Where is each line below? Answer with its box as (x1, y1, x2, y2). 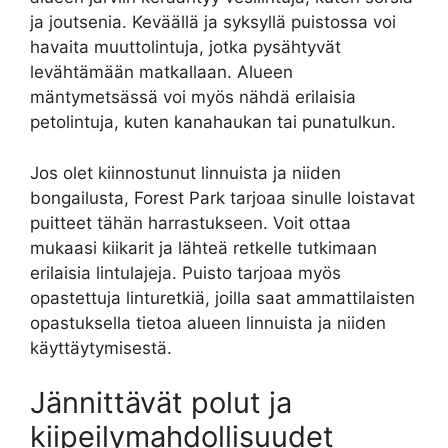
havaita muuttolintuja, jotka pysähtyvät (30, 37, 341, 58)
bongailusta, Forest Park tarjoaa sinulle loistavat (30, 187, 415, 208)
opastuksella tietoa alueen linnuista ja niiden (30, 312, 386, 333)
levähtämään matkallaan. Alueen (30, 62, 293, 83)
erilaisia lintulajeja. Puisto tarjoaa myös (30, 262, 341, 283)
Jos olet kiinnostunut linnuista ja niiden (30, 162, 341, 183)
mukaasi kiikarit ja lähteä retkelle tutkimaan (30, 237, 377, 258)
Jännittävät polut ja (30, 385, 292, 421)
